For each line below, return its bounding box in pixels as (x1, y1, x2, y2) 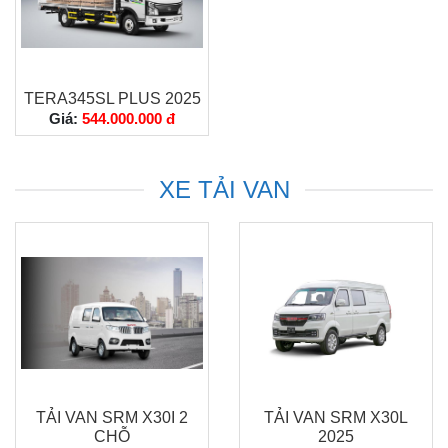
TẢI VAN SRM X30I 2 (36, 409, 188, 426)
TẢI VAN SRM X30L (264, 409, 408, 426)
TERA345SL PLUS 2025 (23, 90, 201, 107)
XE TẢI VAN (158, 176, 290, 203)
